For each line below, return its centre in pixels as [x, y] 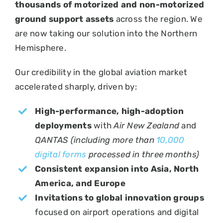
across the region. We [158, 19]
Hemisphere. [41, 48]
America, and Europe [80, 183]
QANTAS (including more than [96, 140]
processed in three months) [143, 154]
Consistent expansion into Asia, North [117, 168]
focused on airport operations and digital [117, 212]
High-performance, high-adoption [109, 111]
